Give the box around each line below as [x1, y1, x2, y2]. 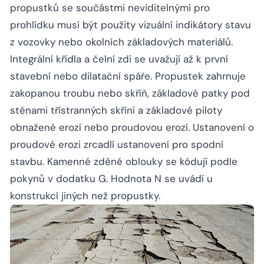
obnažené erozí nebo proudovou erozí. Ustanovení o [10, 121, 254, 134]
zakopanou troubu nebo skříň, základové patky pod [10, 87, 250, 100]
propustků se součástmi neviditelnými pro [10, 1, 210, 15]
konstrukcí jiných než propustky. [10, 189, 160, 203]
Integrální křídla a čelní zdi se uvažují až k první [10, 52, 228, 66]
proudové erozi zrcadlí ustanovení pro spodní [10, 138, 223, 151]
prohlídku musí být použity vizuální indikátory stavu [10, 18, 251, 32]
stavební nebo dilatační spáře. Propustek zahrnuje [10, 70, 246, 83]
